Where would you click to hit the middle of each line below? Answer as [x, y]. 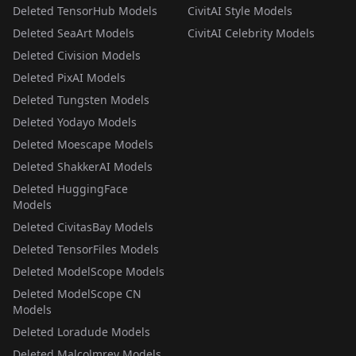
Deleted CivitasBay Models [83, 227]
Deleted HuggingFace [70, 189]
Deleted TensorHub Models [85, 11]
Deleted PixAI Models [69, 77]
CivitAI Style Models [240, 11]
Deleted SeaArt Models [74, 33]
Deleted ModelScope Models [89, 271]
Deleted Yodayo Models [75, 122]
